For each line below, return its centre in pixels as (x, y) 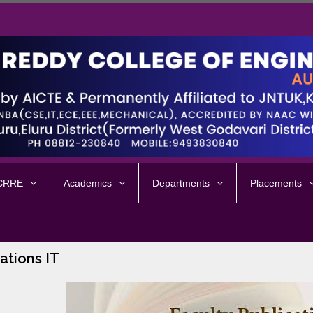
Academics (88, 183)
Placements (276, 183)
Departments (181, 183)
